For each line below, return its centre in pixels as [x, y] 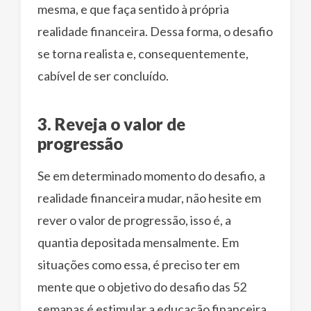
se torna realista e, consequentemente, [143, 53]
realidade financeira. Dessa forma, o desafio [155, 31]
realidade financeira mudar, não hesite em [149, 197]
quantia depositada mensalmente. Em [138, 242]
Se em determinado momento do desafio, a [151, 175]
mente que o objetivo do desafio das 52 [142, 286]
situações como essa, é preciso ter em [138, 264]
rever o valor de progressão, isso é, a [134, 220]
